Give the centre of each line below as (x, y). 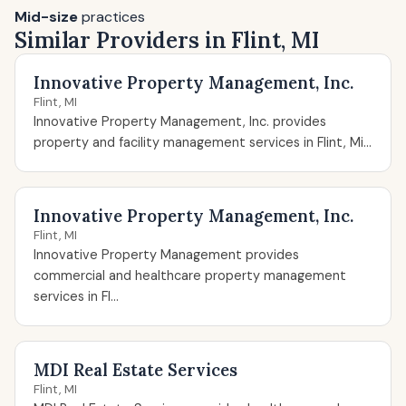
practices (111, 17)
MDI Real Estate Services (135, 370)
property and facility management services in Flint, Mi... (203, 142)
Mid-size (46, 17)
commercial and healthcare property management (190, 275)
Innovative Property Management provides (166, 255)
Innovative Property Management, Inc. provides (180, 121)
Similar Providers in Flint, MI (167, 40)
